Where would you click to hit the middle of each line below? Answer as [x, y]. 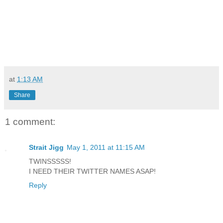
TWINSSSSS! [50, 162]
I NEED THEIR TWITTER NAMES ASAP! [92, 171]
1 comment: [30, 121]
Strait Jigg [46, 148]
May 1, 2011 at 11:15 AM [106, 148]
